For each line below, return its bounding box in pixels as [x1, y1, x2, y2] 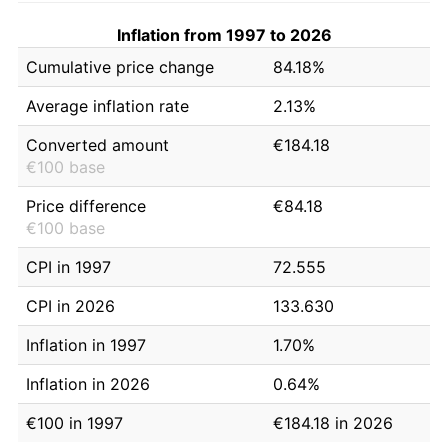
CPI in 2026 [26, 295, 115, 316]
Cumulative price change [26, 56, 214, 77]
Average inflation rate [26, 95, 189, 116]
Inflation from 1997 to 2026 [116, 24, 332, 45]
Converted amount [26, 134, 169, 155]
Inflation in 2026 [26, 373, 150, 394]
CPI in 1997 [26, 256, 111, 277]
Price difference [26, 195, 146, 216]
